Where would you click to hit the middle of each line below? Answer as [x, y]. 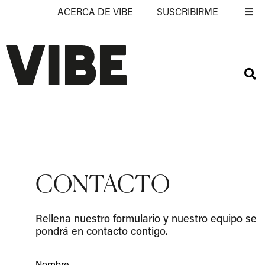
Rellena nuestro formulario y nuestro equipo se [146, 220]
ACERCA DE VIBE [95, 13]
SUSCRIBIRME [188, 13]
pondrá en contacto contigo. [102, 232]
